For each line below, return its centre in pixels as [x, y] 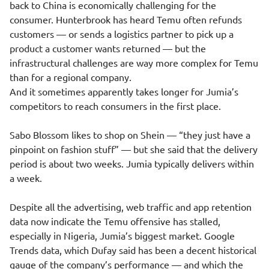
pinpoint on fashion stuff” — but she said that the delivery [134, 149]
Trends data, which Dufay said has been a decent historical [133, 250]
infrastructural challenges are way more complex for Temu [134, 62]
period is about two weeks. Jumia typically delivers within [132, 163]
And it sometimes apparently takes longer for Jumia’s [124, 91]
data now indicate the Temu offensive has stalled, [115, 221]
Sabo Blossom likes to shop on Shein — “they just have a [130, 134]
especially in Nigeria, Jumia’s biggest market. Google [122, 235]
